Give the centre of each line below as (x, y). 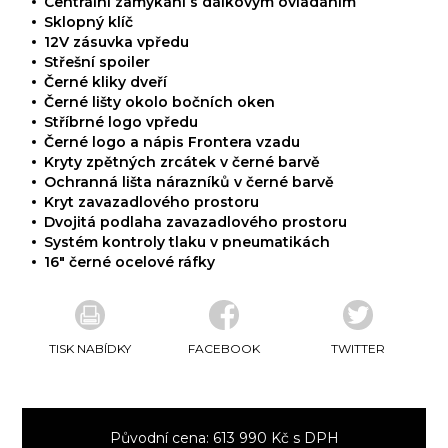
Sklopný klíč (89, 22)
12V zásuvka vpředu (117, 42)
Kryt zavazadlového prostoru (152, 202)
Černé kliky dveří (106, 82)
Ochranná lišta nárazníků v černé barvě (189, 182)
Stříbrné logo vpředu (121, 122)
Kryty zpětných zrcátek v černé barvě (182, 162)
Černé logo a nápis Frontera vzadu (172, 142)
